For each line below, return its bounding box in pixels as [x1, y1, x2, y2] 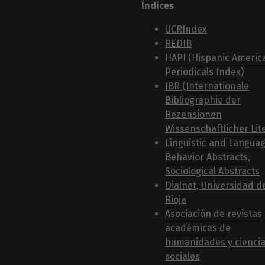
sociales [165, 250, 200, 262]
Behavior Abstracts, [165, 151, 250, 163]
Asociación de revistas [165, 208, 262, 219]
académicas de [165, 222, 231, 234]
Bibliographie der [165, 94, 241, 106]
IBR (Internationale [165, 80, 249, 92]
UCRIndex [165, 23, 207, 35]
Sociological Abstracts [165, 165, 260, 177]
